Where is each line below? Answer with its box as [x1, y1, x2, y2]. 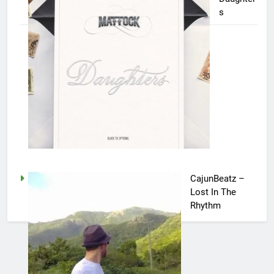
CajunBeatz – [190, 172, 245, 184]
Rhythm [190, 199, 221, 211]
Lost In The [190, 186, 236, 198]
